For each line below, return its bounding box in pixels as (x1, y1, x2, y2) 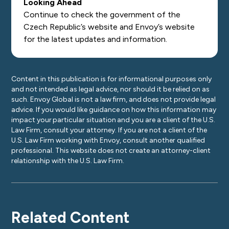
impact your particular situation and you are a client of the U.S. (11, 116, 216, 124)
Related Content (11, 208, 130, 227)
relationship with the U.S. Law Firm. (11, 156, 126, 165)
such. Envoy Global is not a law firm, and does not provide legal (11, 95, 216, 104)
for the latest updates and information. (24, 34, 169, 44)
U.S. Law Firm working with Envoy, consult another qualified (11, 136, 205, 145)
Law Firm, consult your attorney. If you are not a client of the (11, 126, 208, 134)
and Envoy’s (120, 22, 166, 32)
